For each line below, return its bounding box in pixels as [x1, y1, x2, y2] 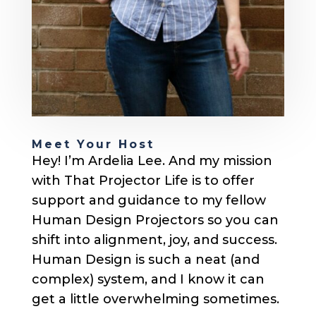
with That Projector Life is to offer [31, 173, 255, 189]
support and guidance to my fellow [31, 193, 266, 209]
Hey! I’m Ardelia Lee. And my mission [31, 153, 272, 169]
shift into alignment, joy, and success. [31, 232, 277, 248]
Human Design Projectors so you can [31, 212, 279, 229]
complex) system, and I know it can [31, 272, 265, 288]
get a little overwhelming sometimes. [31, 291, 279, 308]
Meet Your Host [31, 138, 154, 152]
